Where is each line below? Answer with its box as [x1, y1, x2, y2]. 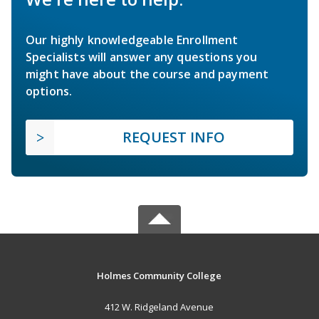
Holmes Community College [97, 268, 222, 282]
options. [26, 83, 73, 99]
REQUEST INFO [122, 127, 225, 147]
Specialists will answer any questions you [26, 48, 258, 65]
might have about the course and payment [26, 66, 269, 82]
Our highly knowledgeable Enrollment [26, 31, 239, 48]
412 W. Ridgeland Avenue [105, 300, 214, 313]
